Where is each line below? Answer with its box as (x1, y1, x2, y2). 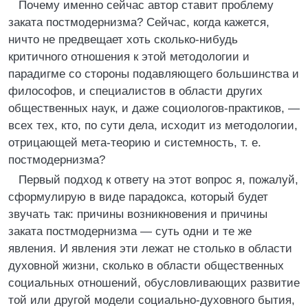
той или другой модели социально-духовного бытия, (8, 294, 295, 307)
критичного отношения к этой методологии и (8, 50, 250, 63)
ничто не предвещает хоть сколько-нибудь (8, 33, 238, 46)
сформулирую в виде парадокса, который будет (8, 190, 268, 203)
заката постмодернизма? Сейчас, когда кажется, (8, 16, 269, 29)
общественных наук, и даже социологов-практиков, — (8, 102, 300, 115)
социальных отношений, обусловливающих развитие (8, 276, 300, 289)
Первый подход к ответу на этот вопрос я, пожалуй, (19, 173, 298, 186)
